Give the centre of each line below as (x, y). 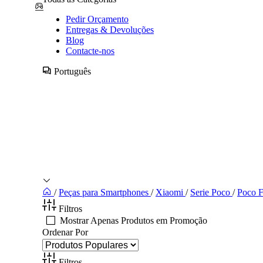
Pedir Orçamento (97, 19)
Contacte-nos (90, 51)
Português (73, 72)
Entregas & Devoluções (110, 30)
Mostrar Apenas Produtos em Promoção (134, 221)
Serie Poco (211, 193)
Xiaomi (171, 193)
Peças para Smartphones (105, 193)
